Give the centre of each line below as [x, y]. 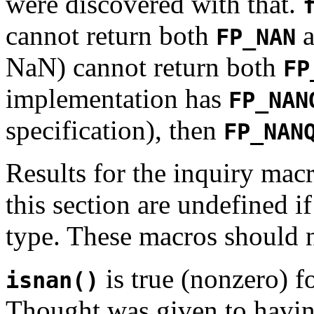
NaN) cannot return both [144, 67]
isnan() [52, 280]
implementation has [117, 98]
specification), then [115, 130]
